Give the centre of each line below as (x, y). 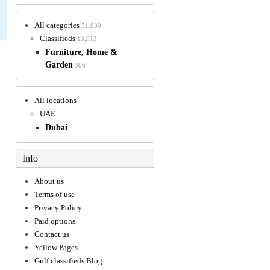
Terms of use (55, 194)
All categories (57, 25)
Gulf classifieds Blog (68, 260)
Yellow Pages (56, 247)
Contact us (52, 234)
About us (49, 181)
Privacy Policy (58, 207)
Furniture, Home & (82, 52)
